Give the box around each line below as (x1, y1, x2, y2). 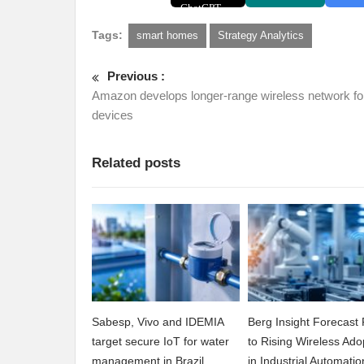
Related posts (92, 155, 180, 171)
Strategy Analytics (218, 29, 304, 42)
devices (92, 108, 133, 123)
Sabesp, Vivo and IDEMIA (92, 315, 223, 329)
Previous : (107, 69, 165, 84)
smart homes (136, 29, 198, 42)
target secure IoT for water (92, 335, 229, 349)
